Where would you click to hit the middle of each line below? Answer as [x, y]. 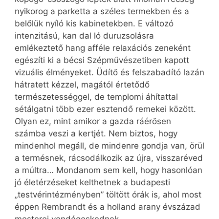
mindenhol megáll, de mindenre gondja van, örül [109, 146]
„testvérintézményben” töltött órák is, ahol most [108, 195]
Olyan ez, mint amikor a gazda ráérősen [93, 121]
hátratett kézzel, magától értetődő [82, 85]
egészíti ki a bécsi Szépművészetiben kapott [102, 60]
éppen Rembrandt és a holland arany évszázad [108, 207]
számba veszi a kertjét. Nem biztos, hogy [96, 134]
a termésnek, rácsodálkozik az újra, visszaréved [109, 158]
